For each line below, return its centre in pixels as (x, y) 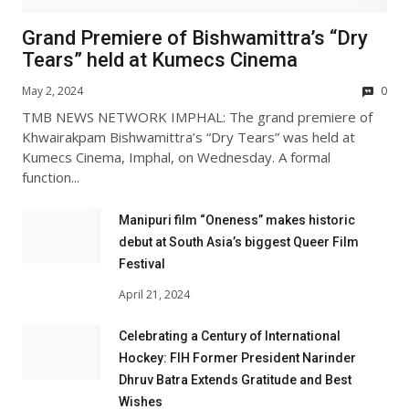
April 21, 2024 (154, 295)
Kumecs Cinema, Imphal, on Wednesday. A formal (176, 157)
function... (51, 177)
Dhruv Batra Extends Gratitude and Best (235, 380)
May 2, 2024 (52, 90)
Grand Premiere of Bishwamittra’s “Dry (195, 37)
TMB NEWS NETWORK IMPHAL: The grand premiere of (197, 116)
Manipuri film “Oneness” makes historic (237, 220)
